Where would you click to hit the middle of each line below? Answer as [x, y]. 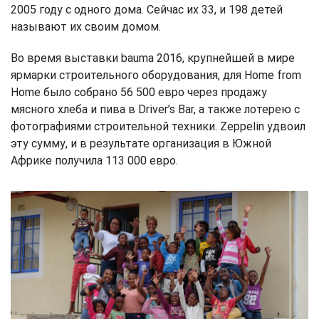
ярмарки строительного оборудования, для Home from [156, 75]
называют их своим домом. [86, 26]
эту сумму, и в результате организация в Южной [141, 143]
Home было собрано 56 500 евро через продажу [139, 92]
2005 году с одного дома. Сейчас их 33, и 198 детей [147, 9]
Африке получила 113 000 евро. [94, 160]
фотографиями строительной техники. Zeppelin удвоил [158, 126]
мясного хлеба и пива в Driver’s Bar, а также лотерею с [155, 109]
